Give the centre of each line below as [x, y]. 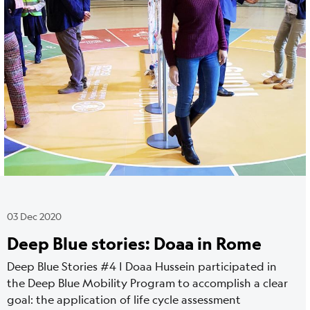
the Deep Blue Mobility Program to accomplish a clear [147, 282]
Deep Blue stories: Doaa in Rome [134, 243]
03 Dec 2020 [34, 216]
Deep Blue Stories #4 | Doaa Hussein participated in [142, 266]
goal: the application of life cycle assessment [124, 299]
